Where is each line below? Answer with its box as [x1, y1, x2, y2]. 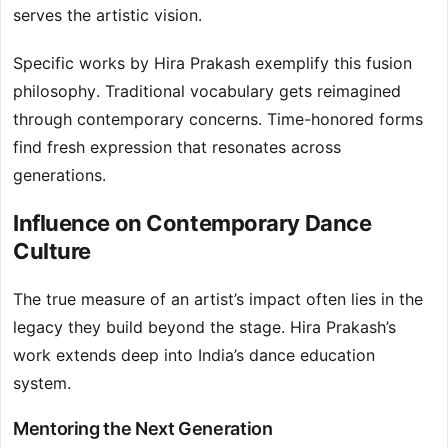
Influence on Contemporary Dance [13, 210, 372, 237]
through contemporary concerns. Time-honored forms [13, 109, 423, 130]
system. [13, 373, 71, 394]
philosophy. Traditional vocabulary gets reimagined [13, 81, 401, 102]
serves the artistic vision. [13, 5, 202, 26]
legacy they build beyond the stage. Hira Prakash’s [13, 317, 396, 338]
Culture [13, 238, 91, 265]
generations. [13, 165, 106, 186]
